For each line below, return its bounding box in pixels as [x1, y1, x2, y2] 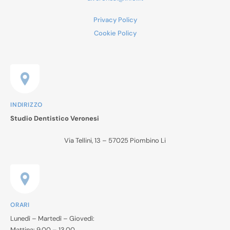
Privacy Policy [93, 15, 137, 24]
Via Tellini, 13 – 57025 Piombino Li [64, 136, 166, 145]
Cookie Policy [93, 28, 137, 37]
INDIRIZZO [10, 101, 43, 109]
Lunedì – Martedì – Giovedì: [10, 214, 94, 223]
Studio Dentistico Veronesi [10, 114, 99, 123]
